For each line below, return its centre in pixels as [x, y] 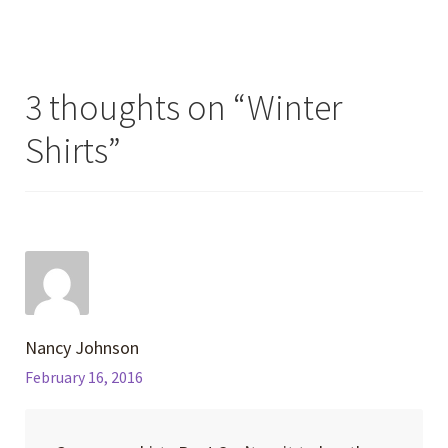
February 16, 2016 [84, 377]
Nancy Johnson [82, 347]
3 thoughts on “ [136, 107]
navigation [102, 26]
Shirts [67, 150]
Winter [295, 107]
